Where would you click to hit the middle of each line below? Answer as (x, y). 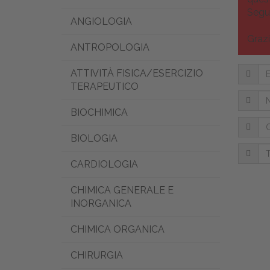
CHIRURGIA (97, 255)
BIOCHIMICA (99, 112)
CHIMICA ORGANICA (118, 229)
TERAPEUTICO (105, 86)
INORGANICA (101, 203)
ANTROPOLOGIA (110, 47)
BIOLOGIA (94, 138)
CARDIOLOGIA (104, 164)
